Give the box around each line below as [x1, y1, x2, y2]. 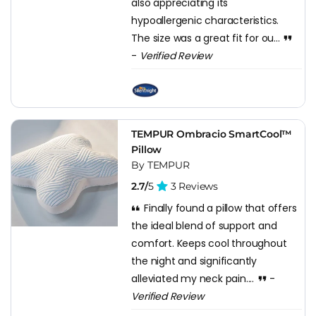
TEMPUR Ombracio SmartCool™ [131, 127, 293, 140]
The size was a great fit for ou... [131, 30, 283, 45]
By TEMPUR [131, 158, 190, 171]
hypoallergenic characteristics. [131, 13, 279, 28]
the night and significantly [131, 253, 257, 268]
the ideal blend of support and [131, 218, 277, 233]
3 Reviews [168, 179, 218, 193]
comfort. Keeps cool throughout [131, 236, 287, 250]
